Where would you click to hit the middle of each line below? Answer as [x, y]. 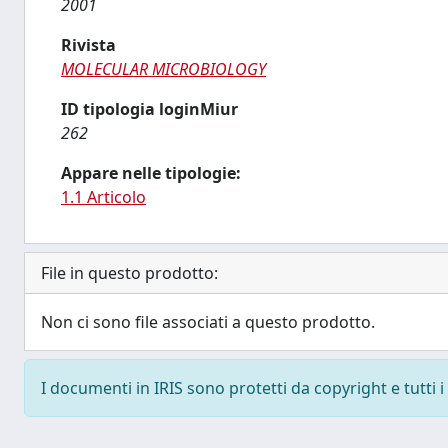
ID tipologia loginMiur [149, 109]
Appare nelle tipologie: [151, 173]
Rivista [88, 45]
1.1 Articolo [103, 197]
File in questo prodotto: [129, 273]
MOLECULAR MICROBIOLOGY [163, 69]
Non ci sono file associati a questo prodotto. [208, 322]
